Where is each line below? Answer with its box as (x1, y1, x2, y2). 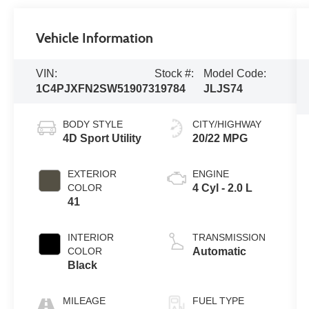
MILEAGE (63, 295, 106, 306)
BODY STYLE (63, 118, 123, 130)
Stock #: (154, 67, 195, 79)
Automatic (192, 245, 246, 257)
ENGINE (192, 168, 229, 179)
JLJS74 (203, 82, 243, 94)
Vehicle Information (36, 29, 154, 46)
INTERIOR (68, 231, 114, 243)
